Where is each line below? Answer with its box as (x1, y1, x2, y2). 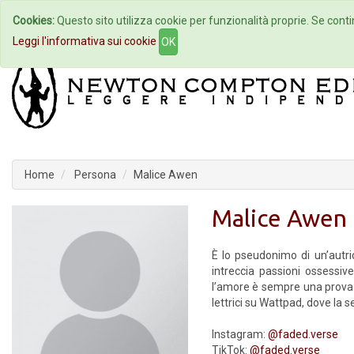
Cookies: (13, 14, 55, 27)
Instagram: (211, 328, 268, 341)
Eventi (247, 14, 278, 27)
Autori (161, 14, 192, 27)
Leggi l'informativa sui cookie (13, 34, 156, 47)
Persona (72, 168, 116, 181)
